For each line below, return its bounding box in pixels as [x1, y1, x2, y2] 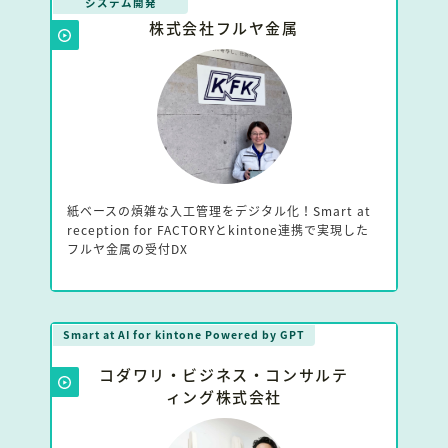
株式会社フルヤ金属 [149, 17, 299, 39]
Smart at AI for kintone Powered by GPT [63, 327, 305, 342]
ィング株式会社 [165, 386, 283, 408]
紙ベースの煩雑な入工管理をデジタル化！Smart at [67, 202, 371, 220]
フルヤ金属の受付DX [67, 240, 188, 258]
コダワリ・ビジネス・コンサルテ [99, 364, 349, 386]
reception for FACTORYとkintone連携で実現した [67, 221, 369, 239]
